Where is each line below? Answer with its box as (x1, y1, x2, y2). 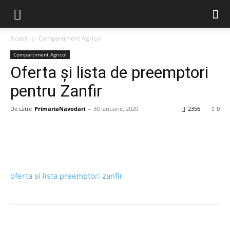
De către (10, 105, 32, 112)
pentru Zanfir (10, 81, 102, 101)
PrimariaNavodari (34, 105, 85, 112)
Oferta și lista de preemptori (10, 63, 208, 82)
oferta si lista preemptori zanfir (10, 171, 123, 181)
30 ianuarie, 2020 (93, 105, 138, 112)
